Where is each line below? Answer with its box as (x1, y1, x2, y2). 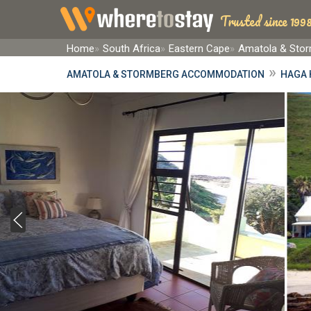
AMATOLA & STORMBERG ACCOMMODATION (67, 69, 264, 80)
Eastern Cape (169, 42, 230, 55)
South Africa (103, 42, 160, 55)
